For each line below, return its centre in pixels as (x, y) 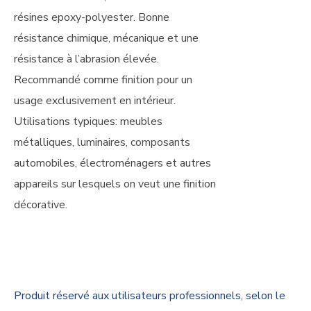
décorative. (41, 205)
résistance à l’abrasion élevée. (86, 59)
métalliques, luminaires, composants (102, 142)
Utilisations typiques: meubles (88, 121)
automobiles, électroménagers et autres (112, 163)
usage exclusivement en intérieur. (95, 101)
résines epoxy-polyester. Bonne (92, 17)
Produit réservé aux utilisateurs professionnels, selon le (150, 296)
